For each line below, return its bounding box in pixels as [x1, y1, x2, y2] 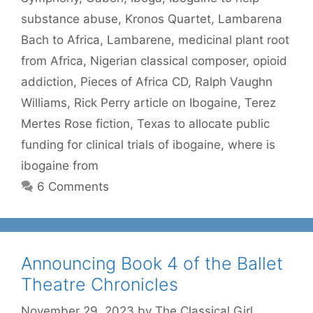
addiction [21, 74, 73, 89]
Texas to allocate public [137, 116, 270, 131]
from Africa [21, 53, 83, 68]
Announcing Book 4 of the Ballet [21, 252, 283, 274]
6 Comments [37, 179, 110, 194]
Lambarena [218, 11, 282, 26]
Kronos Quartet [125, 11, 211, 26]
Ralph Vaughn [195, 74, 272, 89]
